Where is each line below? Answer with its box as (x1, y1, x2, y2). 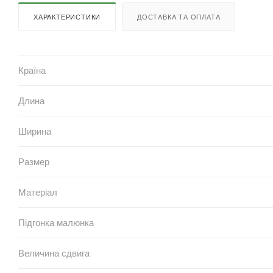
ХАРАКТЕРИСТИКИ (34, 13, 101, 21)
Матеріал (18, 186, 57, 197)
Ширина (18, 126, 51, 136)
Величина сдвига (18, 247, 90, 258)
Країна (18, 65, 46, 76)
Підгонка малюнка (18, 217, 94, 228)
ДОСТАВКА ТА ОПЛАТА (137, 13, 221, 21)
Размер (18, 156, 49, 167)
